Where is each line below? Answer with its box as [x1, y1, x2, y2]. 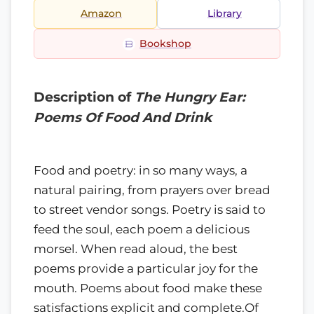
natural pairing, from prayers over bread [34, 182, 271, 197]
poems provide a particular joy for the [34, 261, 258, 275]
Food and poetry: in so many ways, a [34, 163, 247, 177]
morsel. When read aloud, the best [34, 241, 238, 256]
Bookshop [139, 38, 191, 49]
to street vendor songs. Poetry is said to [34, 202, 266, 217]
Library [207, 8, 242, 19]
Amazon [81, 8, 122, 19]
